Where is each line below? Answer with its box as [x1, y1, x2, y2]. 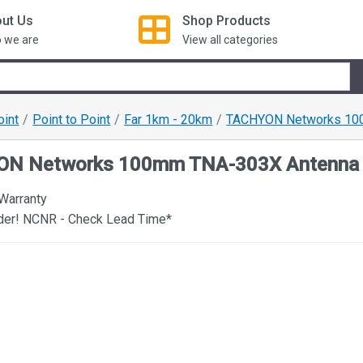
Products [216, 12, 271, 28]
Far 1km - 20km [124, 111, 213, 127]
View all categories [181, 32, 278, 46]
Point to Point [32, 111, 111, 127]
